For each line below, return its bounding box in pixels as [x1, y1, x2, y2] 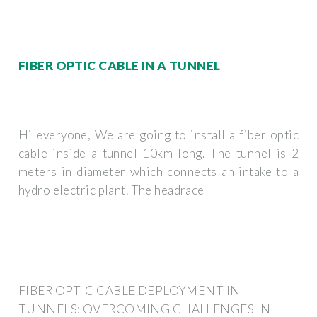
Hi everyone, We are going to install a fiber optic [18, 127, 299, 143]
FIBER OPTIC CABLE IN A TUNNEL [18, 57, 221, 73]
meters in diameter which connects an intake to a [18, 164, 299, 180]
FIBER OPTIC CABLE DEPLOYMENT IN [18, 282, 241, 298]
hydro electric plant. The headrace [18, 183, 204, 198]
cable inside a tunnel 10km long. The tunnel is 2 [18, 146, 299, 161]
